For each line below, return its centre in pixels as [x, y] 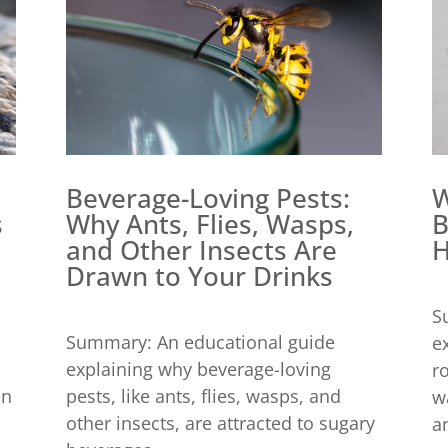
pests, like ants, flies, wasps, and [203, 395]
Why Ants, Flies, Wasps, [209, 223]
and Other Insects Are [201, 249]
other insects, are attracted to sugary [220, 422]
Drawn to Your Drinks [199, 275]
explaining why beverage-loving [198, 368]
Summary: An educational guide [200, 341]
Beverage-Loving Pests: [207, 197]
